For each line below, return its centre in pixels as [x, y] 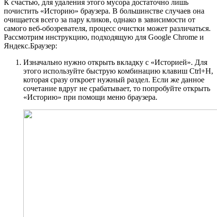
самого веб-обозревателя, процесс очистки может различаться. [107, 29]
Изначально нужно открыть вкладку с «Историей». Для [115, 62]
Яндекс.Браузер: [31, 46]
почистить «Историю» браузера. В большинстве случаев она [104, 11]
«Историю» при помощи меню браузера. [90, 97]
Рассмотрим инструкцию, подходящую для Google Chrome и [104, 37]
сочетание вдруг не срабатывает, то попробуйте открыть [117, 89]
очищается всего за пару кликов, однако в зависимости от [100, 20]
